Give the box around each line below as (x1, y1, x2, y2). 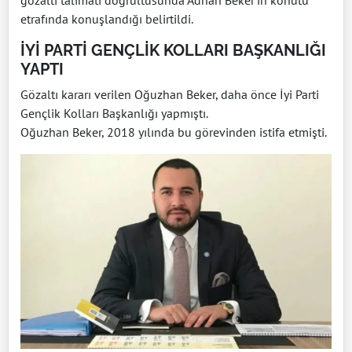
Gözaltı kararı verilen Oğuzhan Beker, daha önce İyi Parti (20, 86, 319, 103)
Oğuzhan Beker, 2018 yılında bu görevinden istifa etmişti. (20, 124, 327, 141)
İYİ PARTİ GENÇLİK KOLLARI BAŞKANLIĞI (20, 41, 326, 60)
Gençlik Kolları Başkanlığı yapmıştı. (20, 105, 208, 122)
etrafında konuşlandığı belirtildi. (20, 11, 193, 27)
